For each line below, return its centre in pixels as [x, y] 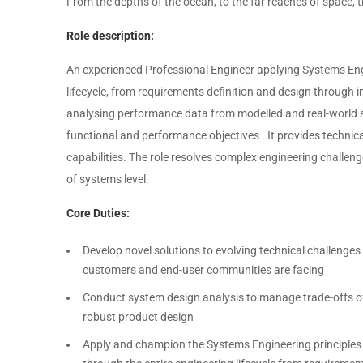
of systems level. [108, 179]
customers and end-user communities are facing [203, 270]
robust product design [138, 317]
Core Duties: [98, 213]
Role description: [110, 36]
